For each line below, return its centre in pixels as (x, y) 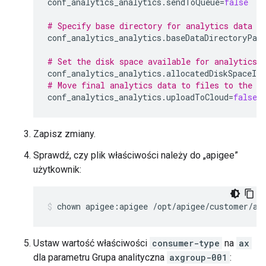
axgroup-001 (198, 257)
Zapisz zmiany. (64, 134)
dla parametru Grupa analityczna (100, 257)
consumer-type (186, 243)
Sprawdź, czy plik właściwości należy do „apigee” (136, 155)
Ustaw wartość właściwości (91, 243)
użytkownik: (57, 170)
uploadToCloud (197, 97)
